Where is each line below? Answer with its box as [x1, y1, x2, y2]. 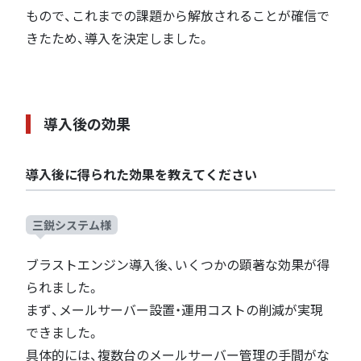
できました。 [26, 323, 100, 342]
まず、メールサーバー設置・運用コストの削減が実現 [26, 301, 323, 320]
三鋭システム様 [32, 217, 111, 234]
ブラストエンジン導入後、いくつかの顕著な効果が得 [26, 255, 330, 275]
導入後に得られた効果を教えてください [26, 165, 257, 185]
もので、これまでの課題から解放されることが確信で [26, 6, 330, 26]
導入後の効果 [44, 114, 131, 135]
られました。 [26, 278, 100, 297]
